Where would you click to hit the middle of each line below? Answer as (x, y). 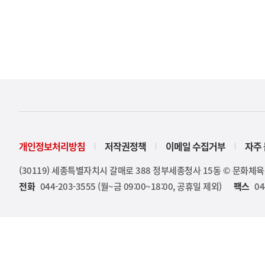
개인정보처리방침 (52, 146)
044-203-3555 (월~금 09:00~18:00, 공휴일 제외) (130, 186)
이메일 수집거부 (195, 146)
